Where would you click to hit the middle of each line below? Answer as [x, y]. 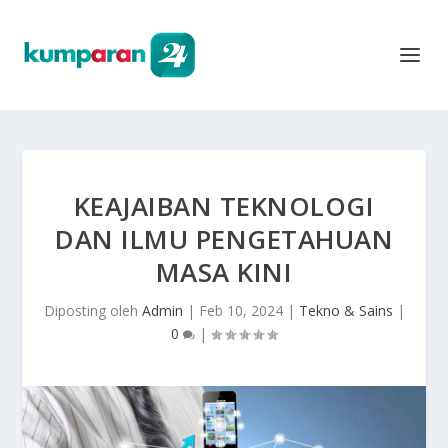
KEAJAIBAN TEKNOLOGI [224, 206]
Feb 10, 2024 [240, 310]
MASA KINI [224, 272]
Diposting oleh [92, 310]
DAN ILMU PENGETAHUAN [224, 239]
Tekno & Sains [345, 310]
